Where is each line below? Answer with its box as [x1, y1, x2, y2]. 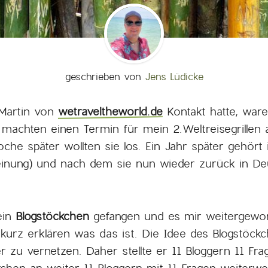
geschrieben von [65, 71, 145, 83]
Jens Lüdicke [144, 71, 203, 83]
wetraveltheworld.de [58, 105, 163, 118]
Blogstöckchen [16, 209, 89, 223]
